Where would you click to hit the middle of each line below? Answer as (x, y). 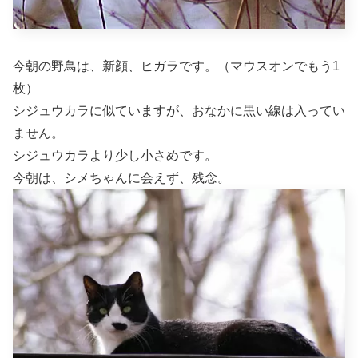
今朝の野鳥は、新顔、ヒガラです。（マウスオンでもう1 (176, 66)
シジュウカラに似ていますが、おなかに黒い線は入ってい (179, 111)
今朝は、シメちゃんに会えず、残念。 (121, 178)
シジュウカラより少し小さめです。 (115, 156)
